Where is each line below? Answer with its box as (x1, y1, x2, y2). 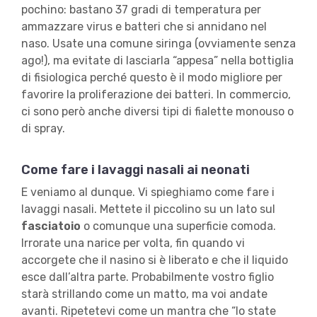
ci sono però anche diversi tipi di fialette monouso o (21, 105, 294, 119)
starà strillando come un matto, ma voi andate (21, 287, 267, 301)
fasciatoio (21, 219, 81, 234)
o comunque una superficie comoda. (80, 219, 276, 234)
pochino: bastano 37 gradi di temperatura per (21, 3, 261, 17)
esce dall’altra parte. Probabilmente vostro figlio (21, 270, 274, 284)
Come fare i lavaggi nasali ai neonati (21, 162, 250, 178)
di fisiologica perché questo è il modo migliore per (21, 71, 282, 85)
